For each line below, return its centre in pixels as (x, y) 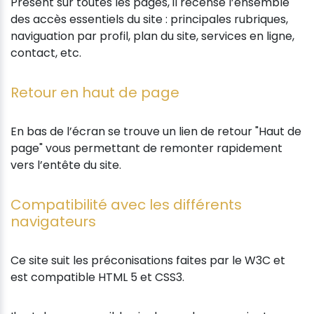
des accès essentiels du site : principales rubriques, (149, 19)
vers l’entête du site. (66, 165)
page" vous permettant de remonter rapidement (146, 148)
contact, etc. (46, 53)
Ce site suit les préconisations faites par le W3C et (148, 260)
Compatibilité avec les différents (126, 204)
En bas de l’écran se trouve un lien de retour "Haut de (156, 131)
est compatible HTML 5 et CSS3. (97, 277)
